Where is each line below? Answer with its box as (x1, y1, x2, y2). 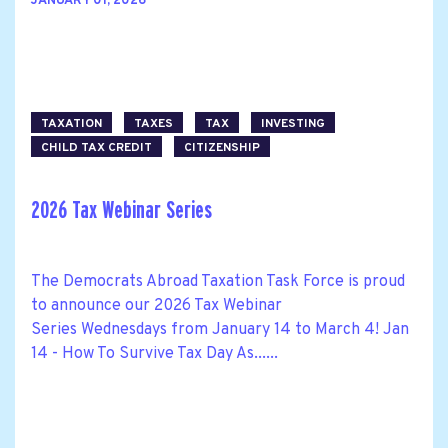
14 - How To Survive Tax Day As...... (31, 343, 278, 364)
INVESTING (261, 115, 325, 132)
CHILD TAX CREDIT (41, 139, 152, 156)
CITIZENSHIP (184, 139, 260, 156)
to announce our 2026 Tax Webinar (31, 295, 282, 316)
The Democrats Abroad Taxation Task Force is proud (31, 271, 405, 292)
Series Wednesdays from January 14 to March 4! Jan (31, 319, 409, 340)
